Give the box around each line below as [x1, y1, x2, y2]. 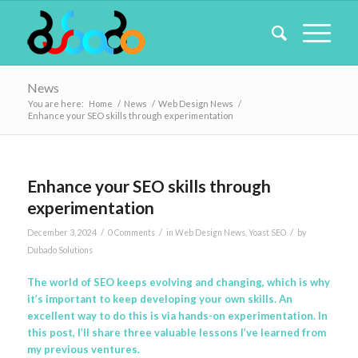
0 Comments [107, 228, 155, 237]
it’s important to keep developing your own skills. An [26, 292, 292, 306]
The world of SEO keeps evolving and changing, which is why [26, 276, 330, 289]
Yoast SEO [248, 228, 286, 237]
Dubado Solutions [26, 245, 93, 255]
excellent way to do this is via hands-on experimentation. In [26, 309, 328, 323]
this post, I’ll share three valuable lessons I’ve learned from [26, 326, 326, 340]
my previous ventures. [26, 343, 140, 356]
